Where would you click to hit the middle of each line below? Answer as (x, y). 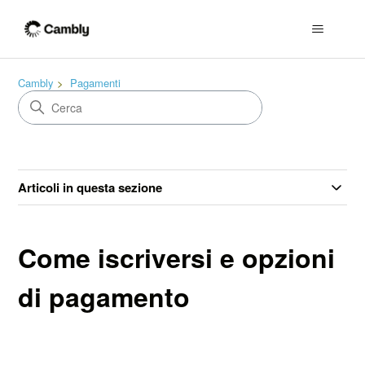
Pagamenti (96, 83)
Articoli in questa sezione (90, 187)
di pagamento (104, 297)
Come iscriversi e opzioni (177, 257)
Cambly (36, 83)
